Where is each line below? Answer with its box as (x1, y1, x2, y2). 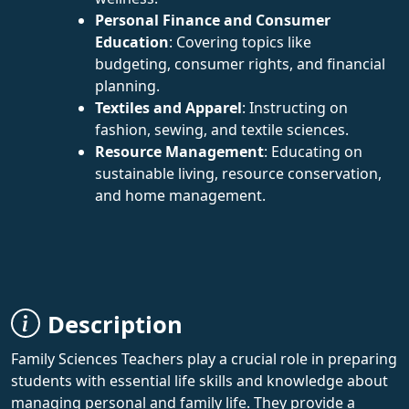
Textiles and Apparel (95, 97, 242, 118)
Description (47, 308, 183, 341)
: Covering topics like (169, 31, 311, 52)
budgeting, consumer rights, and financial (95, 53, 385, 74)
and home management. (95, 184, 266, 205)
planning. (95, 75, 160, 96)
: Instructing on (242, 97, 348, 118)
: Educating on (264, 141, 362, 162)
